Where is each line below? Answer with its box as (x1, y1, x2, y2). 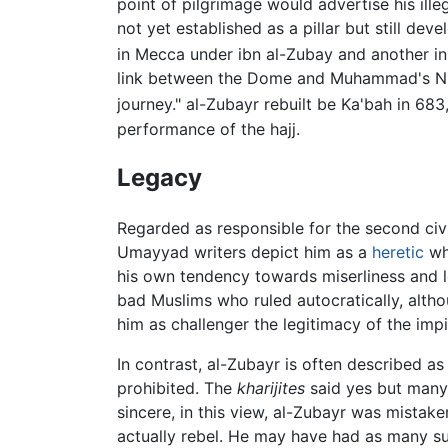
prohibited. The (117, 378, 237, 399)
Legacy (117, 163, 202, 193)
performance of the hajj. (117, 118, 300, 139)
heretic (372, 242, 424, 263)
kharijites (237, 378, 305, 399)
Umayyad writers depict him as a (117, 242, 372, 263)
